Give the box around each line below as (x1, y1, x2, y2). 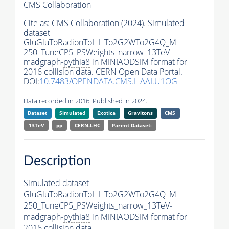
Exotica (97, 109, 116, 117)
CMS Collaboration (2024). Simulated (52, 17, 185, 29)
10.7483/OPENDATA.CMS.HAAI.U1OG (39, 76, 177, 87)
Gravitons (127, 109, 153, 117)
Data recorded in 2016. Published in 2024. (24, 96, 147, 106)
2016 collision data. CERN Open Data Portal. (24, 66, 182, 78)
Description (24, 154, 91, 168)
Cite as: (24, 17, 52, 29)
